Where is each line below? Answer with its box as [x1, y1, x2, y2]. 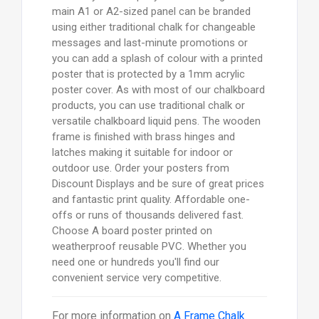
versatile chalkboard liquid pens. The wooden [51, 115, 261, 128]
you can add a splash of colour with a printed [51, 52, 263, 66]
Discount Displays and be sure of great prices [51, 177, 264, 191]
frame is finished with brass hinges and [51, 130, 235, 144]
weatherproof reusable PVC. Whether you [51, 240, 246, 253]
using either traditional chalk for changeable [51, 21, 256, 34]
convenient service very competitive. [51, 271, 221, 285]
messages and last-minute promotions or [51, 36, 248, 50]
